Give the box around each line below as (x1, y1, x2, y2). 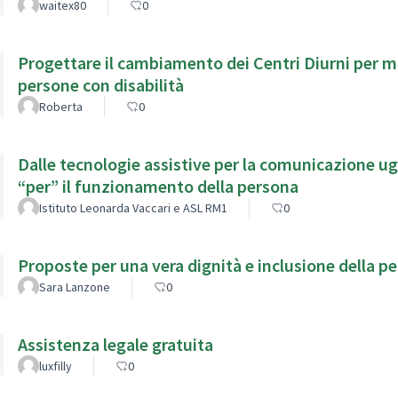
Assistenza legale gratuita (18, 332, 213, 355)
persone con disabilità (18, 73, 184, 96)
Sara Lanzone (39, 278, 110, 295)
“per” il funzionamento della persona (18, 174, 298, 197)
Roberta (39, 98, 83, 115)
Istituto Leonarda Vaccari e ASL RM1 (39, 199, 227, 216)
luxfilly (39, 357, 72, 374)
